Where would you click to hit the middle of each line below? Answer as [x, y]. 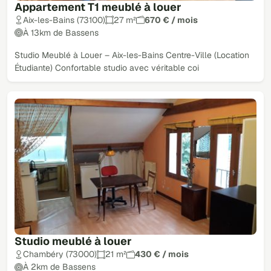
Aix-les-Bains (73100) [64, 20]
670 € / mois [171, 20]
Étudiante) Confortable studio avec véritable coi [107, 67]
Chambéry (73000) [60, 254]
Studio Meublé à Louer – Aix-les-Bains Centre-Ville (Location [132, 55]
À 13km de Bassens [61, 32]
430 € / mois [162, 254]
